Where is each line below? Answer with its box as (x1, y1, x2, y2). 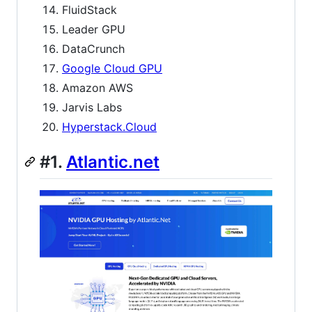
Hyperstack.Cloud (62, 120, 157, 134)
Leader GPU (62, 22, 125, 37)
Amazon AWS (62, 81, 133, 95)
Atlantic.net (66, 152, 159, 173)
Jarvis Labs (62, 100, 122, 115)
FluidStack (62, 3, 117, 17)
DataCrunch (62, 42, 125, 56)
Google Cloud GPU (62, 61, 162, 76)
